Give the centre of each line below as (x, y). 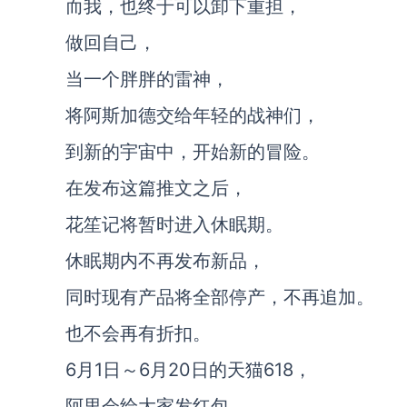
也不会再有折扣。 (138, 333)
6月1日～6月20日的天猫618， (189, 370)
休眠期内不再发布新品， (165, 261)
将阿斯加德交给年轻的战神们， (193, 115)
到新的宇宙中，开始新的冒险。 (193, 152)
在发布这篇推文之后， (156, 188)
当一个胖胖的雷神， (147, 79)
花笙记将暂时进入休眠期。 (174, 224)
